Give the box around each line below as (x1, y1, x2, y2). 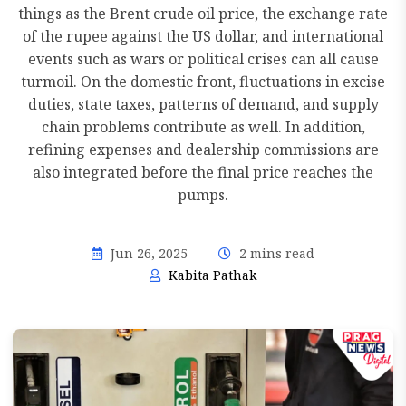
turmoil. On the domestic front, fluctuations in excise (21, 72, 385, 92)
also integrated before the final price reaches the (33, 162, 373, 182)
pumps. (178, 185, 228, 205)
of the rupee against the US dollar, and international (23, 26, 383, 46)
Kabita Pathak (165, 266, 256, 284)
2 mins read (236, 245, 314, 262)
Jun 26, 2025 (107, 245, 188, 262)
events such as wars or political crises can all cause (27, 49, 379, 69)
